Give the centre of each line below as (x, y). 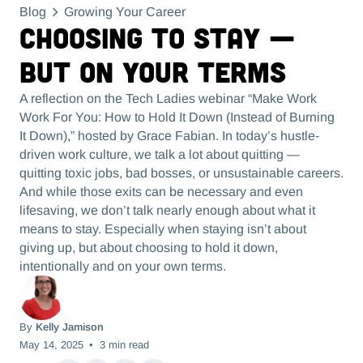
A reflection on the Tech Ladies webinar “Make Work (168, 99)
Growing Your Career (124, 12)
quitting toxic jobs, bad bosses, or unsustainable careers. (181, 173)
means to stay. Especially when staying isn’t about (162, 229)
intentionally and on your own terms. (122, 267)
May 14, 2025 (51, 346)
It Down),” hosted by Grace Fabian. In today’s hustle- (169, 136)
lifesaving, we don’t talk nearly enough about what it (167, 211)
